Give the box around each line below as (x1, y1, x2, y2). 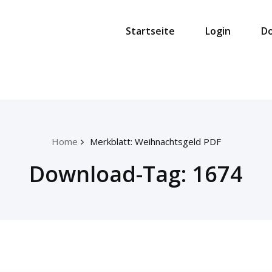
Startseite (126, 24, 175, 38)
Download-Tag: (29, 159, 192, 189)
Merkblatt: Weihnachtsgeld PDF (89, 135, 221, 148)
